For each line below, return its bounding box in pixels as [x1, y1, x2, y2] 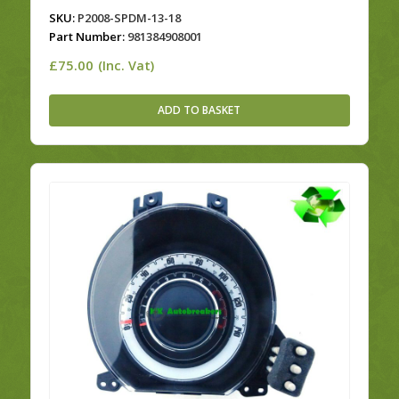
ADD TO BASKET [158, 102, 241, 118]
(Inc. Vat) [97, 57, 154, 75]
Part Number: [48, 28, 125, 45]
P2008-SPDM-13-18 [74, 10, 181, 27]
